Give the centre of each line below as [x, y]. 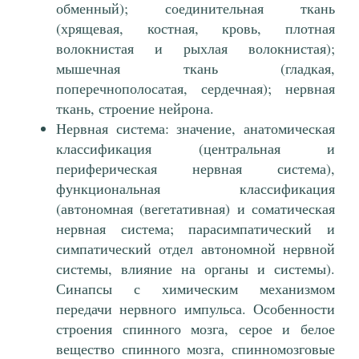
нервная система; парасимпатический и [196, 229]
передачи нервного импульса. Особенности [196, 309]
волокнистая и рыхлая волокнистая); [196, 48]
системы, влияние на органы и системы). [196, 269]
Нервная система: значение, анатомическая [196, 129]
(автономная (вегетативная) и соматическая [196, 209]
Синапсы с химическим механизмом [196, 289]
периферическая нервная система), [196, 169]
